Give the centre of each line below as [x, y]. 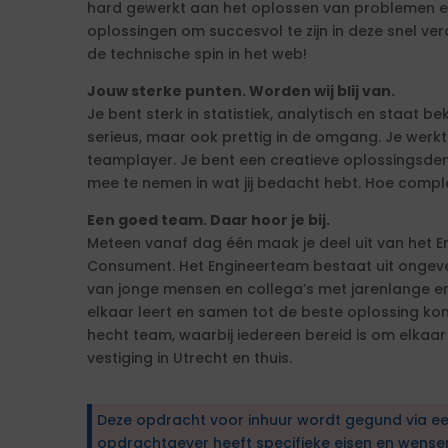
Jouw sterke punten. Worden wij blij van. [241, 91]
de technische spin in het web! [197, 54]
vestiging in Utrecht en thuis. [189, 358]
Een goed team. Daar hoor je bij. [208, 220]
